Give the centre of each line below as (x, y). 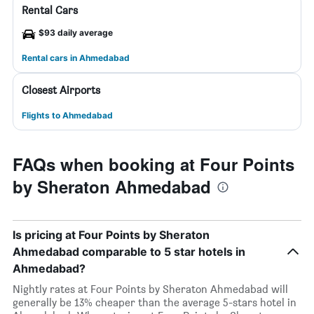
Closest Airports (61, 90)
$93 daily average (76, 33)
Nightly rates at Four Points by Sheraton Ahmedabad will (150, 289)
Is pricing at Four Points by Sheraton (111, 235)
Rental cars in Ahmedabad (76, 58)
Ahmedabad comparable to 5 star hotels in (129, 252)
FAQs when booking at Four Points (153, 164)
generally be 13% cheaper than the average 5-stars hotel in (155, 302)
